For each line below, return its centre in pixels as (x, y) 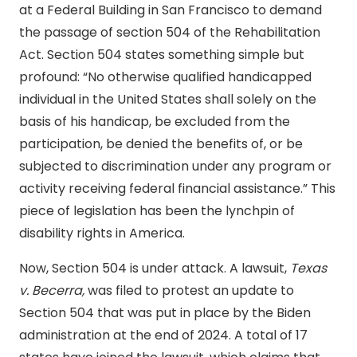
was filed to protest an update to (191, 291)
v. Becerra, (53, 291)
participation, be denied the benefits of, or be (161, 144)
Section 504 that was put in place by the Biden (165, 313)
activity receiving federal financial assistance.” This (177, 189)
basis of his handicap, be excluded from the (155, 122)
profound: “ (53, 77)
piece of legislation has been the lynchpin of (157, 211)
